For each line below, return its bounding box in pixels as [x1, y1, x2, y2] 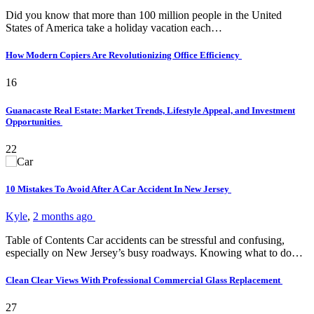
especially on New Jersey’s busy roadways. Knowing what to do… [6, 247, 303, 259]
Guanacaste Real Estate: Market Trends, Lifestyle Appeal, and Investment [6, 104, 295, 116]
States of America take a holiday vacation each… [6, 22, 222, 34]
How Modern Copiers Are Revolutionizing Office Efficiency [6, 50, 242, 61]
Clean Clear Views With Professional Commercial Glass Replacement [6, 275, 282, 286]
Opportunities [6, 116, 62, 127]
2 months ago [33, 210, 95, 223]
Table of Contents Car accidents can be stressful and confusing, [6, 234, 285, 247]
